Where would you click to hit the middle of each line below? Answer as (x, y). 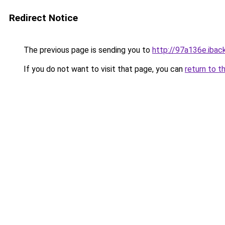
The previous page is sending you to (87, 50)
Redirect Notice (43, 18)
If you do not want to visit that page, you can (103, 69)
